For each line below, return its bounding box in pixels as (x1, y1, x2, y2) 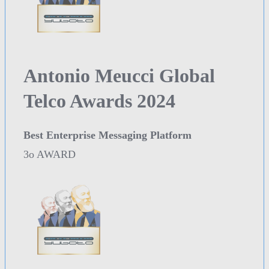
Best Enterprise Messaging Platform (23, 128, 192, 141)
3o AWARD (23, 148, 76, 160)
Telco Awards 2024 (23, 89, 175, 112)
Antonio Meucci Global (23, 64, 215, 86)
